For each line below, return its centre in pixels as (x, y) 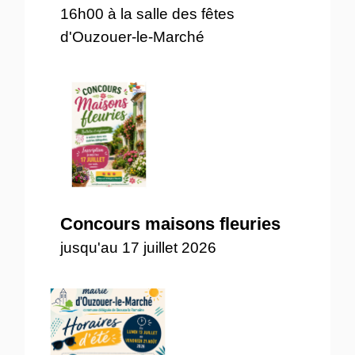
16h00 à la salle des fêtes (148, 13)
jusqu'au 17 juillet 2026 (139, 247)
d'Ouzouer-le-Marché (133, 36)
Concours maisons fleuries (171, 223)
